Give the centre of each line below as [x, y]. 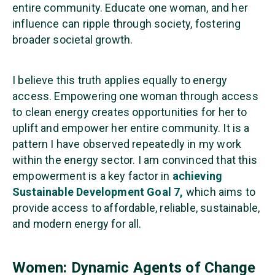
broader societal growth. [73, 39]
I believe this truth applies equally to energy [120, 80]
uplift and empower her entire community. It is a [131, 128]
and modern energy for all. [77, 223]
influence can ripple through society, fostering [127, 23]
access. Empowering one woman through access [135, 96]
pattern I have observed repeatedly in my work [127, 144]
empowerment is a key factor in [91, 176]
